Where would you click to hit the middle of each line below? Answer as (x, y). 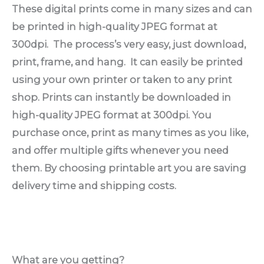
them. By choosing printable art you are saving (129, 168)
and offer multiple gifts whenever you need (120, 150)
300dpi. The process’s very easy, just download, (129, 44)
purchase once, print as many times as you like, (130, 132)
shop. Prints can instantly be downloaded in (121, 97)
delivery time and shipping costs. (94, 185)
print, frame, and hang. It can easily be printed (127, 62)
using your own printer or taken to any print (122, 79)
